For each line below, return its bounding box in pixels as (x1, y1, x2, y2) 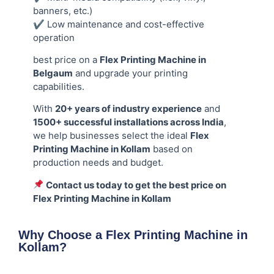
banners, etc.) (33, 4, 92, 17)
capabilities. (33, 80, 84, 92)
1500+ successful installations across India (33, 116, 224, 128)
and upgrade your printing (73, 67, 188, 79)
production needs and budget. (33, 157, 163, 169)
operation (33, 31, 75, 43)
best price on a (33, 53, 100, 65)
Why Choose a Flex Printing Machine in (18, 228, 248, 242)
